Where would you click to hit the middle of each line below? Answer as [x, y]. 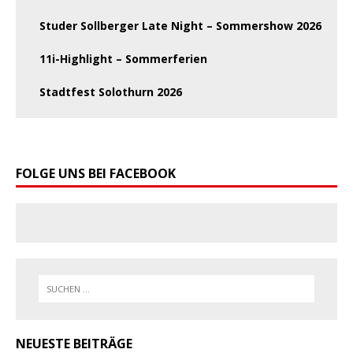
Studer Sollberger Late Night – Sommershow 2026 [180, 26]
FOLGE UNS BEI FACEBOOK [96, 173]
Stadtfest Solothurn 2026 [111, 92]
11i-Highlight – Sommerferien [123, 59]
